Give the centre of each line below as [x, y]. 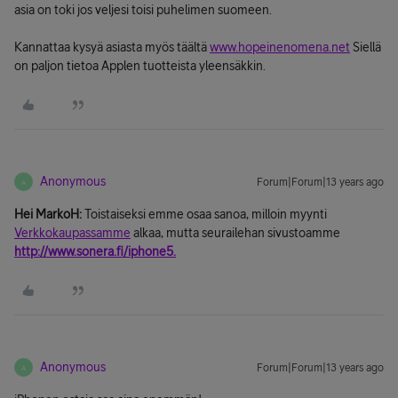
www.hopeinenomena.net [280, 47]
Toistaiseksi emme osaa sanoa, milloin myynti [204, 214]
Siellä [366, 47]
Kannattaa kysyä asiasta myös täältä [112, 47]
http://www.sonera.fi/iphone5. [95, 251]
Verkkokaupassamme [72, 233]
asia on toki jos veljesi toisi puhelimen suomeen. [143, 10]
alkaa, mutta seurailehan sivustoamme [235, 233]
